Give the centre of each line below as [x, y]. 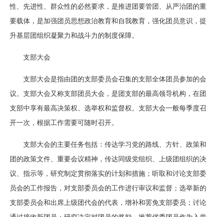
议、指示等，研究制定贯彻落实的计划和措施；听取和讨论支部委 [108, 174]
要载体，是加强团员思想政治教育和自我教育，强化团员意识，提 [108, 21]
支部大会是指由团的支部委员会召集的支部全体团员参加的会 [115, 79]
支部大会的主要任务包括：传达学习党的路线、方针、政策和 [115, 145]
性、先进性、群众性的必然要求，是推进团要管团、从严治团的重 [108, 7]
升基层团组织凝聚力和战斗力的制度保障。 [74, 36]
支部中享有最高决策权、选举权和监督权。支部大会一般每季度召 [108, 108]
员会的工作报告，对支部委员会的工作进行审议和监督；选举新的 [108, 188]
